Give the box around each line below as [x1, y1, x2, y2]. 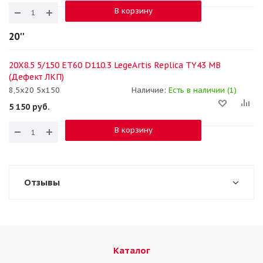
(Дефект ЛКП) [9, 71, 64, 82]
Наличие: [131, 85, 168, 95]
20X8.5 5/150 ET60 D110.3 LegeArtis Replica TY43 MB [9, 59, 221, 70]
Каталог [113, 245, 150, 257]
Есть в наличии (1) [168, 85, 237, 96]
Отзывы [24, 177, 60, 188]
